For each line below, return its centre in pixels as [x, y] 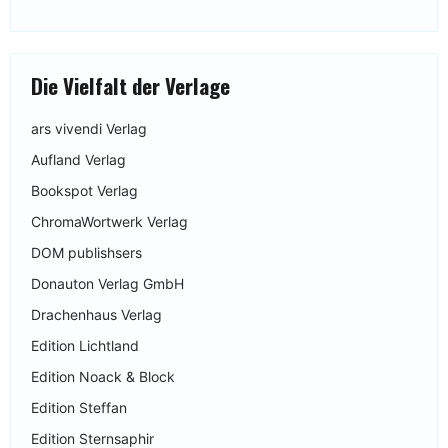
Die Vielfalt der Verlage [130, 86]
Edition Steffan [79, 407]
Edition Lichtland [85, 345]
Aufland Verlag [78, 159]
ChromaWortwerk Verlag [109, 221]
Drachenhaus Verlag [96, 314]
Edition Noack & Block [103, 376]
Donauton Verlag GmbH [107, 283]
